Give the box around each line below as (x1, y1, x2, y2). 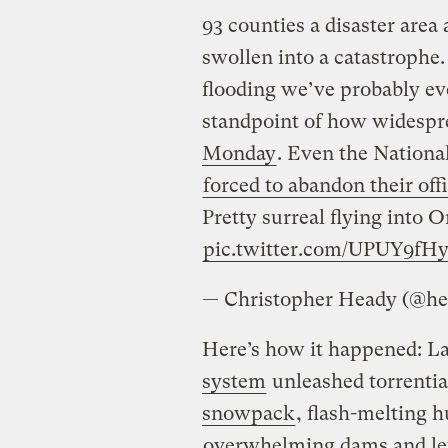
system (201, 370, 266, 394)
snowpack (201, 402, 295, 426)
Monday (201, 142, 276, 166)
